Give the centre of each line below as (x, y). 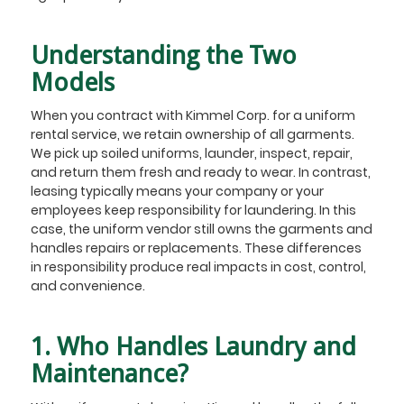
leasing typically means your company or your (177, 192)
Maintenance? (109, 374)
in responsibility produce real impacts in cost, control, (198, 267)
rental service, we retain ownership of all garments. (192, 135)
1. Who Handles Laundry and (193, 347)
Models (72, 82)
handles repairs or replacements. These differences (196, 248)
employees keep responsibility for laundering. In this (193, 211)
